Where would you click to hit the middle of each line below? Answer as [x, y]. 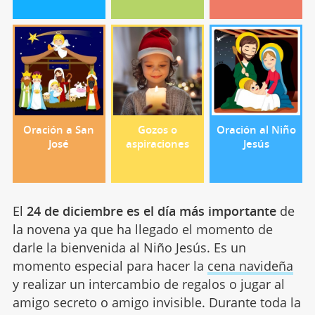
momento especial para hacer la [110, 265]
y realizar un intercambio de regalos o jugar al [148, 284]
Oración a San [59, 130]
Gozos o [157, 130]
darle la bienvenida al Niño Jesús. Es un [129, 247]
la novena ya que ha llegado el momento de [142, 229]
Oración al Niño [256, 130]
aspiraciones [157, 144]
